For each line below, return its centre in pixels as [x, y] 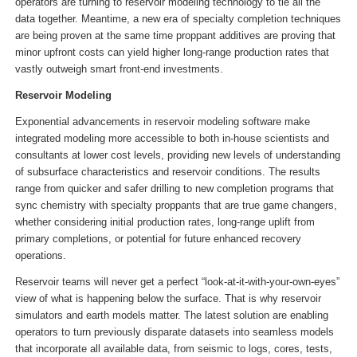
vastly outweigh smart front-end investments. [119, 69]
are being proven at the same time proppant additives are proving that [175, 35]
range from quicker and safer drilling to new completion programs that [174, 188]
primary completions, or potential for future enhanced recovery [158, 238]
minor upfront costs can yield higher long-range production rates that [172, 52]
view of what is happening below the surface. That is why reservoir [168, 298]
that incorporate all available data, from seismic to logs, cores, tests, [173, 348]
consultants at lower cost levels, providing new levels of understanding [177, 155]
